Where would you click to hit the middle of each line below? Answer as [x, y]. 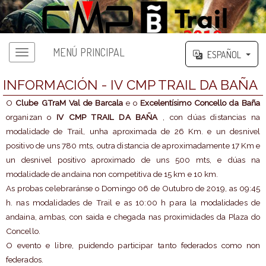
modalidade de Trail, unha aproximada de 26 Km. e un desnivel [133, 132]
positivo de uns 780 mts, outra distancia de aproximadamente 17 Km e [133, 146]
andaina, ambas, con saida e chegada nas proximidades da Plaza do [133, 217]
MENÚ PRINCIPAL [89, 52]
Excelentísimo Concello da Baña [199, 103]
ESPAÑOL [224, 55]
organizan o [31, 117]
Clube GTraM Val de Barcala [69, 103]
